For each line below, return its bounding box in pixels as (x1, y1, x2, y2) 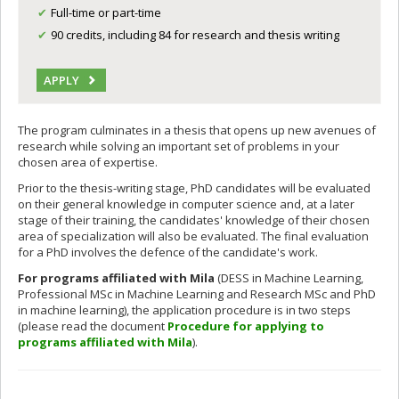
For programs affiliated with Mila (18, 270, 217, 286)
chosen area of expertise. (18, 154, 158, 170)
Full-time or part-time (51, 4, 162, 20)
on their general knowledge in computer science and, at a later (18, 196, 354, 212)
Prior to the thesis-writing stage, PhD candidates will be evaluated (18, 180, 370, 196)
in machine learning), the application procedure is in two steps (18, 302, 351, 318)
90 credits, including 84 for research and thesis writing (51, 26, 340, 43)
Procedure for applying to (167, 318, 324, 334)
